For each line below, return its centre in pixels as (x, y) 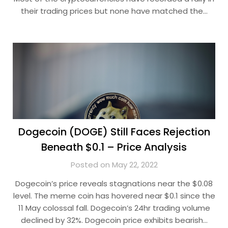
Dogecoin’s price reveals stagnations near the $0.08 (114, 183)
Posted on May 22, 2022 (114, 165)
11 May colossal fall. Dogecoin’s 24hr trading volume (114, 208)
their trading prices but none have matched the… (114, 11)
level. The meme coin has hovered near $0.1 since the (114, 196)
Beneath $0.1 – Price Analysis (114, 147)
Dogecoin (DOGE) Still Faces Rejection (114, 132)
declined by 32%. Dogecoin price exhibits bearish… (114, 220)
